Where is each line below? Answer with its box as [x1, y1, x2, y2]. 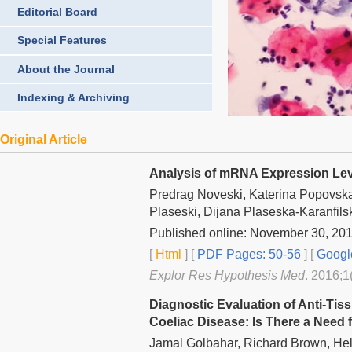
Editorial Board [17, 5, 97, 19]
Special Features [17, 34, 107, 47]
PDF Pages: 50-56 [194, 247, 301, 261]
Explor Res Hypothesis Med [149, 268, 305, 282]
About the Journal [17, 62, 115, 75]
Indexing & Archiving [17, 90, 130, 104]
